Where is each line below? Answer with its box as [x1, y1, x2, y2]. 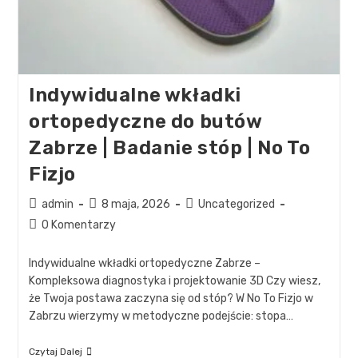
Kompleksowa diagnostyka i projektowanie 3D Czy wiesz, [28, 274, 320, 288]
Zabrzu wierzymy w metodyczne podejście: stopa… [28, 309, 293, 324]
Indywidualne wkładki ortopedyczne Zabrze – [28, 257, 261, 271]
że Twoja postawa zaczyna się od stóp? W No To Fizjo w [28, 292, 313, 306]
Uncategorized [197, 197, 275, 212]
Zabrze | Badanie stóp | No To [28, 137, 311, 160]
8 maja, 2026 [101, 197, 170, 212]
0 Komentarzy [41, 218, 116, 233]
